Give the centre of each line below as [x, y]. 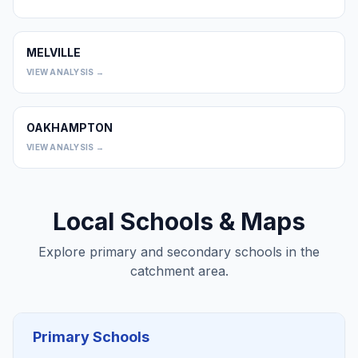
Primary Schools [91, 336]
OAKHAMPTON [70, 127]
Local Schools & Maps [179, 221]
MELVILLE [54, 52]
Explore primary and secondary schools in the [179, 251]
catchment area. [179, 270]
